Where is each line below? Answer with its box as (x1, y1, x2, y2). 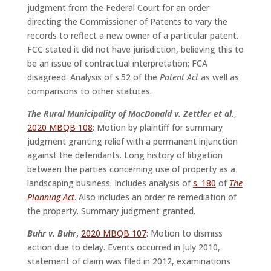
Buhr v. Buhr (27, 227, 76, 240)
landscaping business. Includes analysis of (27, 177, 193, 189)
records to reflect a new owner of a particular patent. (27, 30, 238, 42)
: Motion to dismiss (146, 227, 223, 240)
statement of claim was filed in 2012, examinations (27, 255, 230, 267)
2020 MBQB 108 (27, 122, 93, 134)
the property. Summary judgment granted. (27, 205, 198, 217)
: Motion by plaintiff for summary (92, 122, 223, 134)
